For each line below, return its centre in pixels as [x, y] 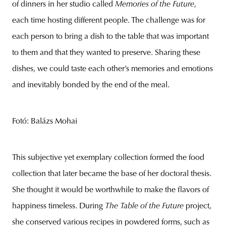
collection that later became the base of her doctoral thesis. [112, 174]
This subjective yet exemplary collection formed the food [108, 158]
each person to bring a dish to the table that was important [110, 37]
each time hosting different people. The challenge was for [109, 21]
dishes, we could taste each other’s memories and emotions [112, 69]
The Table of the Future [145, 206]
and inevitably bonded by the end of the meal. [91, 85]
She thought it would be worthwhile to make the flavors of [110, 190]
